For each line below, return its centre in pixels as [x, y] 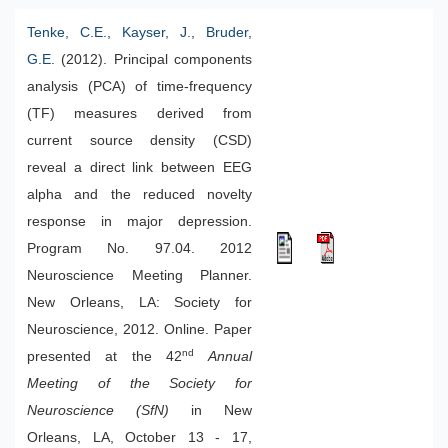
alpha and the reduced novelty [139, 194]
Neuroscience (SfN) [98, 410]
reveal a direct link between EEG [139, 167]
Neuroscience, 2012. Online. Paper [139, 329]
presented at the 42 [104, 356]
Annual [230, 356]
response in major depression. [139, 221]
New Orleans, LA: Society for [139, 302]
